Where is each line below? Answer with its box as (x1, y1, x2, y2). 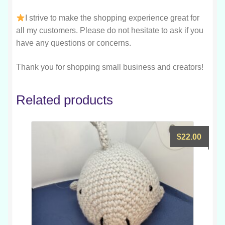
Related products (16, 93, 113, 107)
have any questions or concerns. (16, 39, 131, 47)
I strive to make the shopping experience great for (25, 14, 200, 22)
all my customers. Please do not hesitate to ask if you (16, 26, 203, 35)
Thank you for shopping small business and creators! (16, 62, 203, 71)
